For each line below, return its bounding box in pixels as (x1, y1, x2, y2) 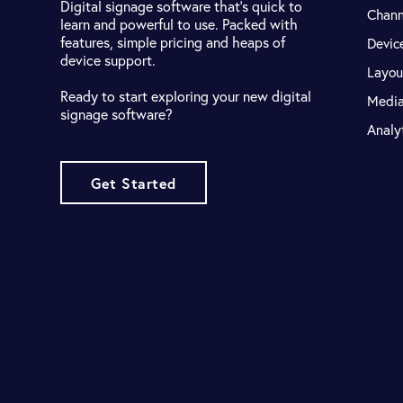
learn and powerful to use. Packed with (60, 14, 299, 34)
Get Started (91, 174, 176, 193)
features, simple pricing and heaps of (60, 32, 286, 52)
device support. (60, 50, 157, 70)
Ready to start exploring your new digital (60, 86, 312, 106)
